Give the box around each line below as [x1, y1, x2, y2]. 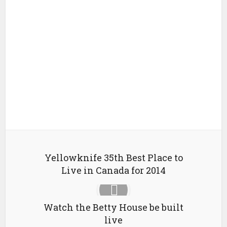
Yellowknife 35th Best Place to [44, 152, 183, 164]
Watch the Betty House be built [44, 201, 183, 213]
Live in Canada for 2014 [61, 164, 166, 176]
